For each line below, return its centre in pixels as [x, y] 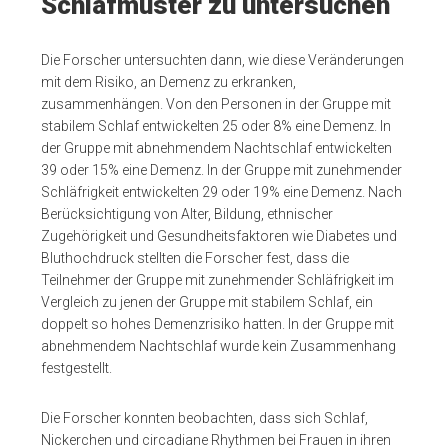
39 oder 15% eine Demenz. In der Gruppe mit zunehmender [222, 169]
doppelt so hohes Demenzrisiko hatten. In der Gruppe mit [218, 323]
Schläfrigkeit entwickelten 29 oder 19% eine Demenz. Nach [222, 191]
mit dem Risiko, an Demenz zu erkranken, [169, 81]
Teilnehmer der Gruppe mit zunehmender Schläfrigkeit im [218, 279]
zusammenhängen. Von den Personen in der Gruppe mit [216, 103]
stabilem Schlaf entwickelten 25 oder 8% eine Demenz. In [216, 125]
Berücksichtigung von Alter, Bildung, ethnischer [187, 213]
